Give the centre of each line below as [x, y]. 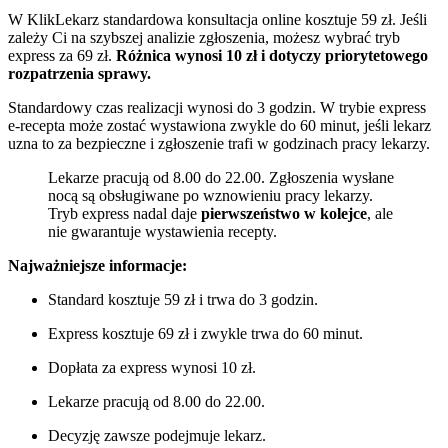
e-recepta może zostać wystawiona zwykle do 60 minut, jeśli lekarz [219, 125]
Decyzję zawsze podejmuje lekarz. [157, 435]
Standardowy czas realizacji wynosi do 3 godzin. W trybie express [217, 107]
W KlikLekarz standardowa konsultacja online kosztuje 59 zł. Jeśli [217, 19]
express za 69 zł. [62, 55]
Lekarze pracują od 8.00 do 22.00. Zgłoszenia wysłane [221, 177]
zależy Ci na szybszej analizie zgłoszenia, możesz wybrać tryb [204, 37]
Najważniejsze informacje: [97, 265]
